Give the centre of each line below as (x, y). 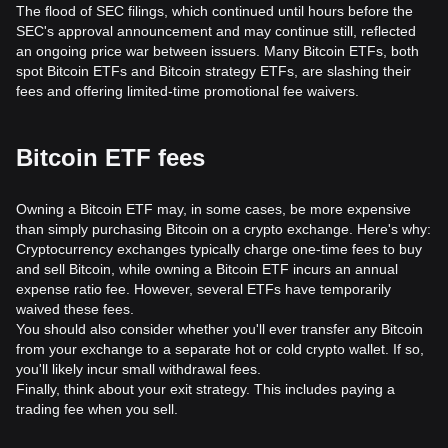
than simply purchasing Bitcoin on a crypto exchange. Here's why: (223, 229)
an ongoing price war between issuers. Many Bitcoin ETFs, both (217, 51)
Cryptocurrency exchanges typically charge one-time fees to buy (219, 249)
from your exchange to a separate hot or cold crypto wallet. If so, (220, 349)
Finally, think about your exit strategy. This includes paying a (205, 389)
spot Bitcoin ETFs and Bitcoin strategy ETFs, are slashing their (213, 71)
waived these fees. (75, 309)
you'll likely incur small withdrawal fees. (138, 369)
